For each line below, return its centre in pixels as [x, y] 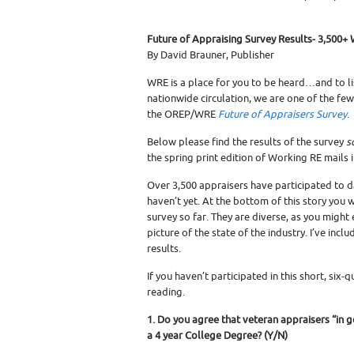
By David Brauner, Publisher [211, 55]
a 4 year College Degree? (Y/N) [217, 335]
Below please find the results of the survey [247, 142]
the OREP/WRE [183, 114]
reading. [166, 292]
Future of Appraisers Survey [282, 114]
